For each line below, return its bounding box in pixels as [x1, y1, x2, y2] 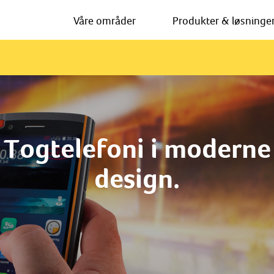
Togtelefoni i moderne [3, 133, 271, 164]
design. [94, 163, 180, 194]
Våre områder [73, 14, 136, 27]
